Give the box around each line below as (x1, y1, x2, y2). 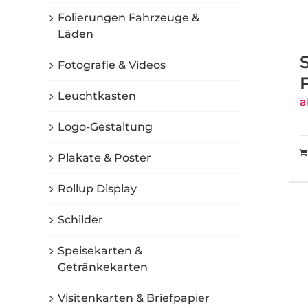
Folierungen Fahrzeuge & (58, 11, 199, 25)
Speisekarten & (58, 244, 142, 258)
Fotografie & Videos (58, 58, 166, 72)
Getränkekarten (58, 261, 148, 274)
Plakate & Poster (58, 151, 151, 165)
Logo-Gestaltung (58, 120, 153, 134)
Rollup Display (58, 182, 137, 196)
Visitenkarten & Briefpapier (58, 291, 210, 305)
